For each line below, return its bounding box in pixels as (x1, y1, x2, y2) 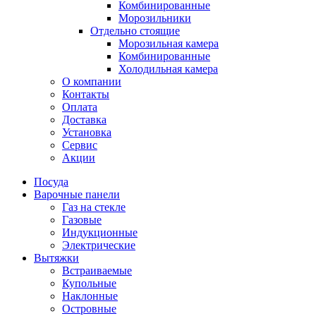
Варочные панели (34, 188, 120, 200)
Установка (62, 126, 111, 138)
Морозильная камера (119, 37, 219, 49)
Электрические (62, 238, 135, 251)
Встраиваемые (62, 264, 132, 276)
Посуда (34, 175, 68, 188)
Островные (62, 302, 116, 315)
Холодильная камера (119, 62, 218, 75)
